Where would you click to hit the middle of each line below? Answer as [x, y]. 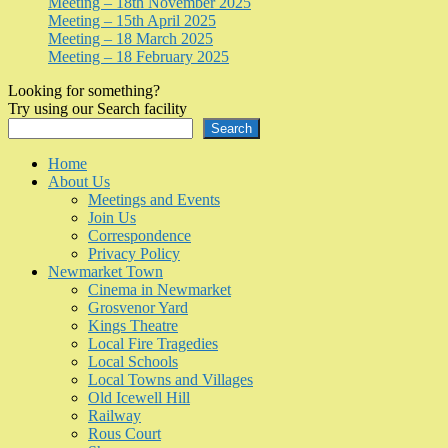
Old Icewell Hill [139, 398]
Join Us [112, 218]
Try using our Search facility [97, 109]
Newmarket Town [105, 272]
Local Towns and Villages [170, 380]
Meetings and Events [154, 200]
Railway [114, 416]
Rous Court [124, 434]
